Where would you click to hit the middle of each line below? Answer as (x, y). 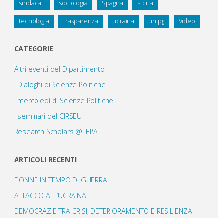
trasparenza (81, 21)
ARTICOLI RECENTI (45, 159)
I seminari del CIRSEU (48, 116)
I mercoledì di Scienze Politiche (64, 100)
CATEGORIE (33, 48)
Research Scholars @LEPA (56, 131)
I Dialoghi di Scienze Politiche (60, 85)
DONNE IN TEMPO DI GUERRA (60, 180)
